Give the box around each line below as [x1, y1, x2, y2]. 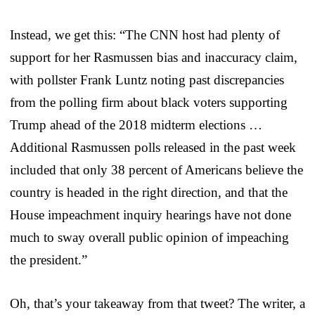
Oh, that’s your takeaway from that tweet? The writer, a [10, 295, 305, 311]
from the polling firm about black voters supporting [10, 94, 288, 110]
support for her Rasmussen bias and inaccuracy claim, [10, 49, 297, 65]
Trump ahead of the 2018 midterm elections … [10, 117, 262, 132]
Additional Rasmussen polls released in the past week [10, 139, 296, 155]
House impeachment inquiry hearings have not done [10, 207, 291, 222]
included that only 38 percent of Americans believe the [10, 162, 303, 177]
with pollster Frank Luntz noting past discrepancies [10, 72, 284, 87]
